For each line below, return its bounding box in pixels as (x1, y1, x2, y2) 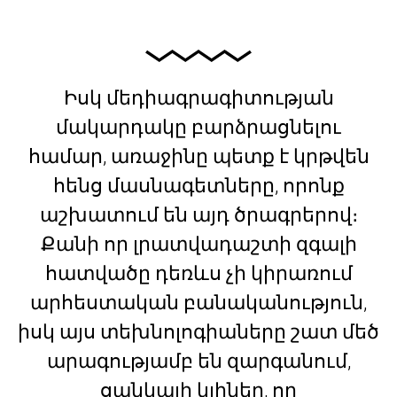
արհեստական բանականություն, (30, 291, 367, 314)
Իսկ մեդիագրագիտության (63, 86, 334, 109)
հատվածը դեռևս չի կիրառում (44, 261, 353, 284)
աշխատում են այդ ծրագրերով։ (39, 203, 358, 226)
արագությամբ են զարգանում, (46, 349, 351, 372)
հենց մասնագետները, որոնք (52, 174, 345, 197)
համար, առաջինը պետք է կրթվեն (27, 144, 370, 167)
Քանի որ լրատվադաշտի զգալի (40, 232, 357, 255)
